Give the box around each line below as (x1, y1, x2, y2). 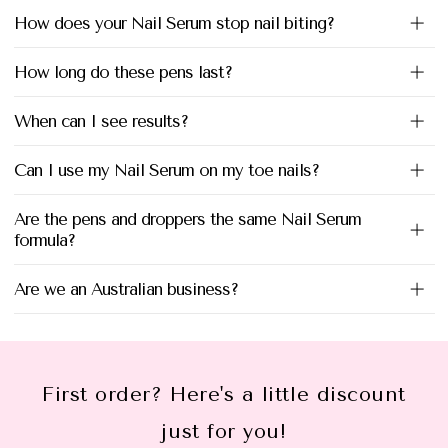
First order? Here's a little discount (42, 383, 406, 407)
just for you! (161, 420, 287, 444)
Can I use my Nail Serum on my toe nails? (13, 159, 319, 180)
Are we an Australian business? (13, 278, 238, 299)
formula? (13, 229, 75, 250)
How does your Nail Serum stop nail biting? (13, 12, 334, 33)
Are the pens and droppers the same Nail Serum (13, 208, 361, 229)
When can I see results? (13, 110, 188, 131)
